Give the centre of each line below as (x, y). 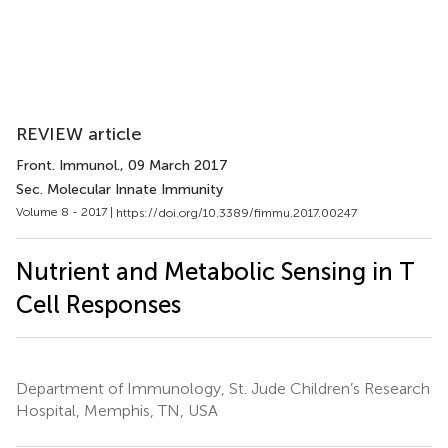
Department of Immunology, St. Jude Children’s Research (223, 388)
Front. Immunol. (68, 165)
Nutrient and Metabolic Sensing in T (215, 271)
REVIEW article (79, 134)
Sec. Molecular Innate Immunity (119, 189)
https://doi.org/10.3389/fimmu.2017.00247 (236, 212)
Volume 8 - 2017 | (66, 212)
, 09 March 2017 (174, 165)
